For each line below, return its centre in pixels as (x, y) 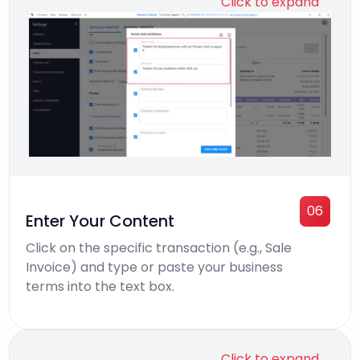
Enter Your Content (100, 221)
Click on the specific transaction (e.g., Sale (159, 248)
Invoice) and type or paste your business (155, 268)
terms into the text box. (100, 287)
